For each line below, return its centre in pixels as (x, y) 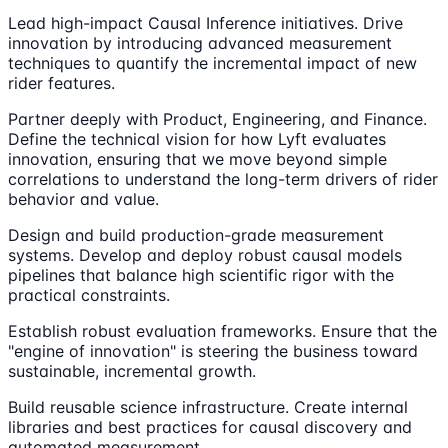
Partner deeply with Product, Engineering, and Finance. (217, 118)
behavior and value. (83, 198)
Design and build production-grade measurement (196, 234)
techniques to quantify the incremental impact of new (212, 62)
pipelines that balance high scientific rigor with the (201, 274)
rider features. (61, 82)
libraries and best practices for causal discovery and (210, 426)
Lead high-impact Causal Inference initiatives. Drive (205, 22)
